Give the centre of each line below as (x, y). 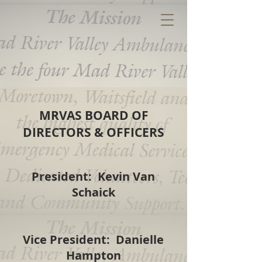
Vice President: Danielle (93, 239)
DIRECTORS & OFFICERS (94, 132)
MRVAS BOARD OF (94, 116)
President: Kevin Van (93, 176)
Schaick (93, 192)
